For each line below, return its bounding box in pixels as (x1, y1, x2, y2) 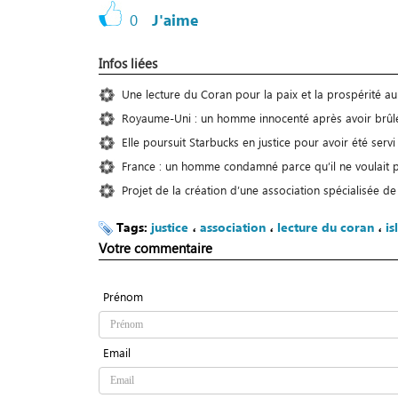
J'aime (152, 11, 198, 30)
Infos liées (99, 54, 157, 73)
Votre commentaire (99, 239, 212, 258)
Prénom (103, 289, 143, 305)
